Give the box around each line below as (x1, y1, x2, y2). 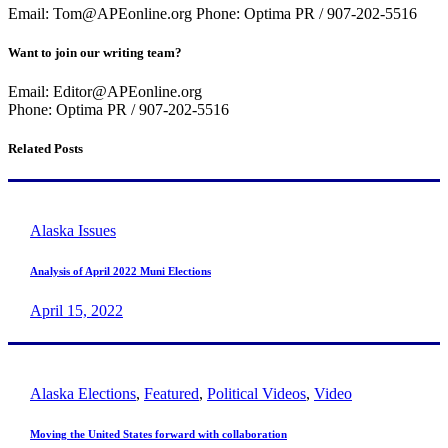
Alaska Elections (30, 385, 136, 403)
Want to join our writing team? (8, 44, 182, 60)
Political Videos (207, 385, 306, 403)
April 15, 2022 (30, 302, 123, 320)
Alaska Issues (30, 222, 116, 240)
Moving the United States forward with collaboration (30, 428, 287, 441)
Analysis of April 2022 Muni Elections (30, 265, 211, 278)
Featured (144, 385, 199, 403)
